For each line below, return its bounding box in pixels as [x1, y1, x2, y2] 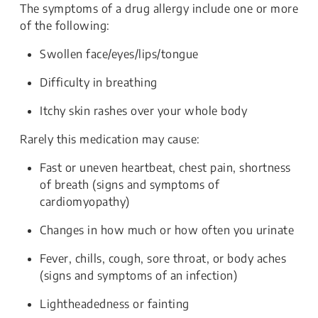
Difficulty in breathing [40, 75, 158, 89]
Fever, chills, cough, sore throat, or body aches [40, 251, 286, 265]
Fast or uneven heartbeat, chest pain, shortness [40, 160, 291, 175]
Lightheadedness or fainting [40, 297, 190, 311]
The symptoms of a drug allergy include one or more [20, 1, 298, 16]
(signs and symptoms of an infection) [40, 268, 237, 283]
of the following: [20, 18, 110, 33]
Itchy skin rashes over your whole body [40, 104, 247, 118]
